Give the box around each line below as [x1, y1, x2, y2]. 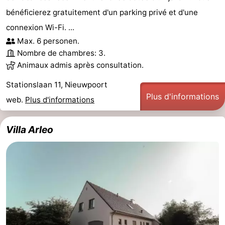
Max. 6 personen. [17, 36, 79, 46]
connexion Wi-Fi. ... [6, 22, 74, 32]
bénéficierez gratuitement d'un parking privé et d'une [6, 7, 198, 17]
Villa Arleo [6, 123, 53, 136]
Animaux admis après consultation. [17, 60, 144, 70]
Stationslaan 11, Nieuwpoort [6, 79, 107, 89]
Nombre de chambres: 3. [17, 48, 105, 58]
